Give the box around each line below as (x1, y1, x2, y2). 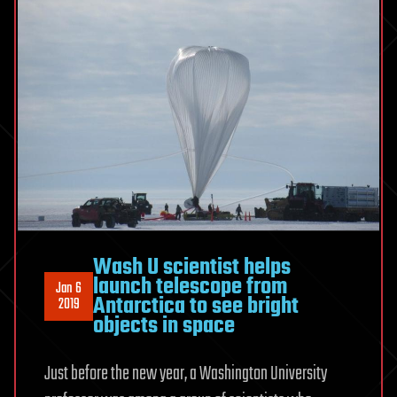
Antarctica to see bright (93, 288, 299, 324)
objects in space (93, 307, 235, 344)
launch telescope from (93, 269, 287, 305)
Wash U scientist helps (93, 249, 291, 285)
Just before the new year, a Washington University (44, 358, 327, 389)
